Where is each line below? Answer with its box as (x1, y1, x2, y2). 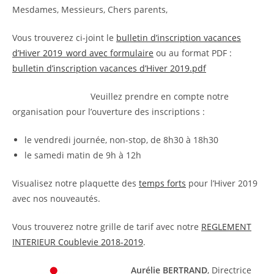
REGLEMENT (201, 220, 251, 232)
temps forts (139, 177, 186, 189)
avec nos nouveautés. (12, 192, 100, 204)
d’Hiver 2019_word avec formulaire (12, 46, 154, 59)
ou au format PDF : (154, 46, 232, 59)
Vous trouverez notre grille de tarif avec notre (12, 220, 201, 232)
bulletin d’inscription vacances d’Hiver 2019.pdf (12, 62, 206, 74)
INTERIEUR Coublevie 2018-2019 (12, 235, 143, 248)
